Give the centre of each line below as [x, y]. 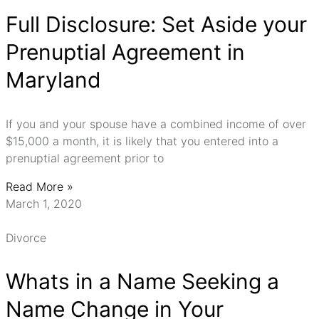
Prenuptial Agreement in [125, 52]
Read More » [40, 187]
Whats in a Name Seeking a [142, 281]
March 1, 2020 [44, 204]
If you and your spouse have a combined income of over [156, 124]
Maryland [53, 80]
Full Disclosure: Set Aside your [156, 24]
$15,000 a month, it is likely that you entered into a [142, 141]
